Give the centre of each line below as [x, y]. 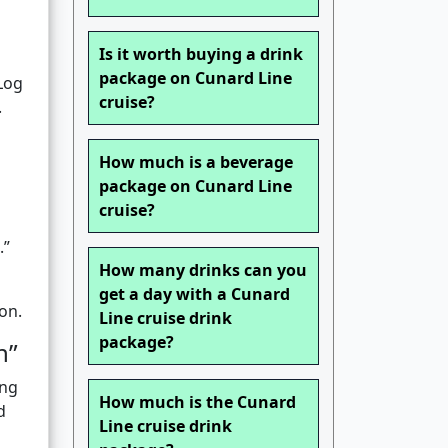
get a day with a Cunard [194, 294]
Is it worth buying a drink [201, 54]
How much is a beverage [196, 162]
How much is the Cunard [197, 402]
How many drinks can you [203, 270]
